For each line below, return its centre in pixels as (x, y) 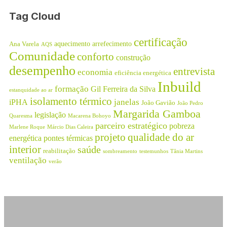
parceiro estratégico (131, 125)
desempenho (42, 70)
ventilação (28, 160)
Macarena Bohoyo (89, 116)
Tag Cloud (35, 16)
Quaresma (21, 116)
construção (133, 57)
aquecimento (72, 43)
